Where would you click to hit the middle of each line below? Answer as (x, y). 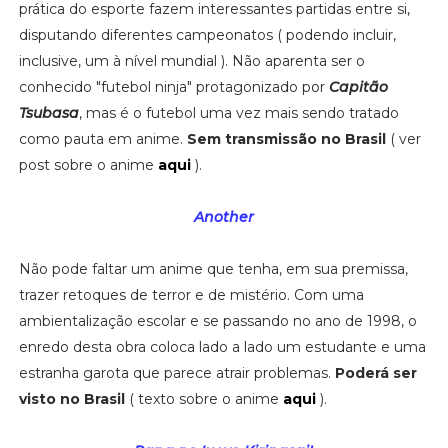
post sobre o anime (88, 164)
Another (223, 216)
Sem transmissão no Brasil (286, 138)
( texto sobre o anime (203, 398)
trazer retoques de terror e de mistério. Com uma (191, 294)
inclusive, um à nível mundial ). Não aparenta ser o (191, 60)
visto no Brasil (71, 398)
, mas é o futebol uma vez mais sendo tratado (238, 112)
